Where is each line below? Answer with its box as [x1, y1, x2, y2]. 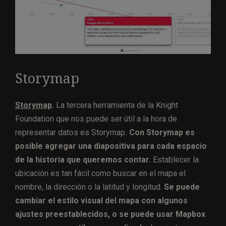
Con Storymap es [129, 127, 195, 137]
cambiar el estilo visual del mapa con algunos [15, 195, 188, 205]
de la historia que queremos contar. [15, 154, 151, 164]
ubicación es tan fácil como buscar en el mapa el [15, 168, 186, 178]
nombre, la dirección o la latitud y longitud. [15, 182, 164, 192]
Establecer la [151, 154, 199, 164]
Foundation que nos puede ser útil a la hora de [15, 114, 177, 124]
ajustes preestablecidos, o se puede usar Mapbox [15, 209, 205, 219]
